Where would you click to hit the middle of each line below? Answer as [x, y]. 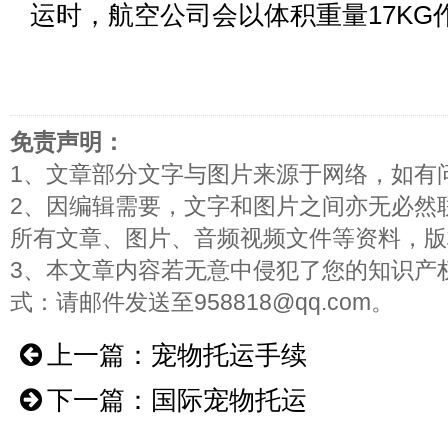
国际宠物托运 [229, 400]
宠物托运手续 [229, 355]
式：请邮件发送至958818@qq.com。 [202, 302]
